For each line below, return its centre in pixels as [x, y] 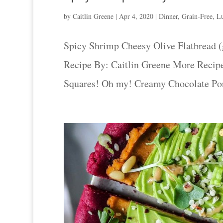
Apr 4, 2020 [136, 16]
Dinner [168, 16]
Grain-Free [197, 16]
